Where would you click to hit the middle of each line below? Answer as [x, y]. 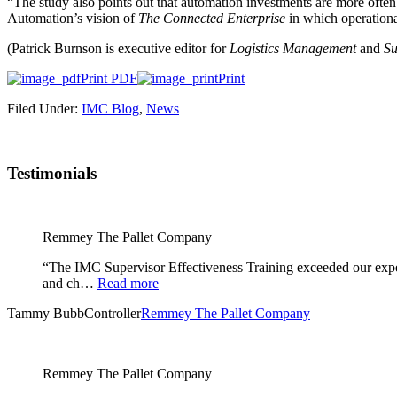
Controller [113, 314]
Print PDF [109, 78]
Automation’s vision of [73, 18]
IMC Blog [110, 108]
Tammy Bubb [46, 314]
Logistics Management [293, 48]
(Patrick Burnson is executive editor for [118, 48]
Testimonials [52, 173]
